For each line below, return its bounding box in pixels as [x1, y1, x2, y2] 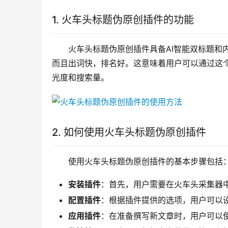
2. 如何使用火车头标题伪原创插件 [52, 126, 206, 139]
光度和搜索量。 [52, 72, 109, 83]
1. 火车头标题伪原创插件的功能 [52, 14, 194, 26]
